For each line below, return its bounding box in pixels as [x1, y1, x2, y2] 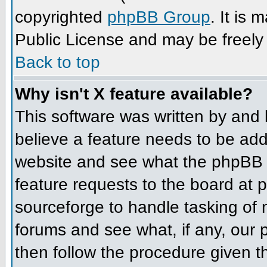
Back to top [15, 52, 100, 72]
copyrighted [15, 7, 107, 26]
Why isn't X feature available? [15, 84, 253, 103]
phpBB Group [107, 7, 210, 26]
